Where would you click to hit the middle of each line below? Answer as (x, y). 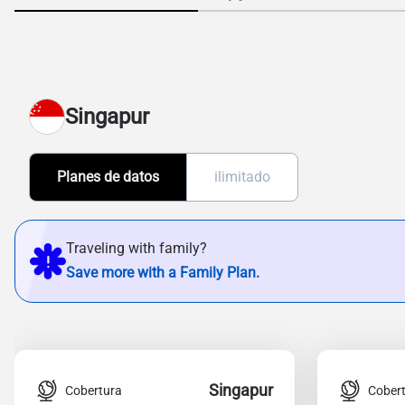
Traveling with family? (137, 248)
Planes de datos (108, 177)
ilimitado (242, 177)
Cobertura (94, 390)
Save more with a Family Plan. (163, 273)
